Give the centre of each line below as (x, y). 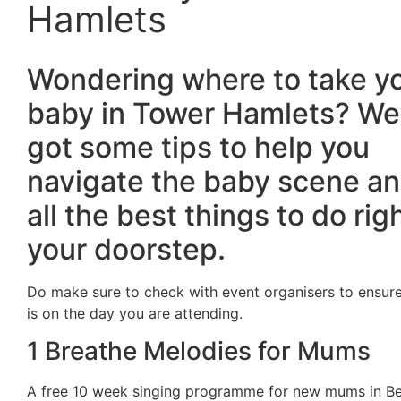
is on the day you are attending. (135, 313)
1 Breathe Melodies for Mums (199, 351)
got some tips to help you (198, 147)
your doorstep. (126, 249)
